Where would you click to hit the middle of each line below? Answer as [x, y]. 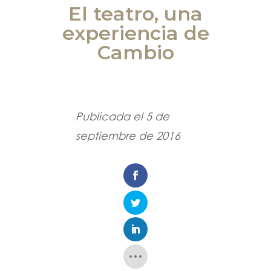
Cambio [135, 53]
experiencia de [135, 33]
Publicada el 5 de [123, 116]
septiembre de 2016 [128, 136]
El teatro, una [135, 14]
